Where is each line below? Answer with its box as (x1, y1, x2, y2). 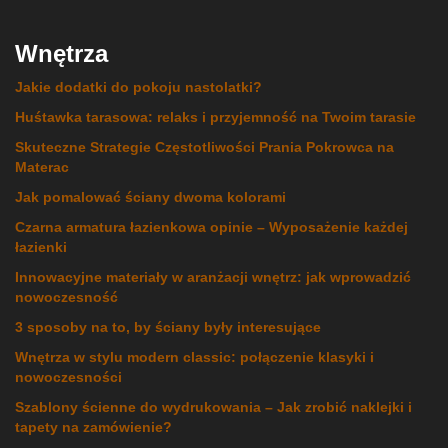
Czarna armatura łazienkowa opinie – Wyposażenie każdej (15, 219, 408, 236)
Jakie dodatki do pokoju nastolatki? (15, 79, 262, 96)
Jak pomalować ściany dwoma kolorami (15, 189, 286, 206)
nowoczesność (15, 289, 118, 306)
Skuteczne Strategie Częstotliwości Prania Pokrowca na (15, 139, 394, 156)
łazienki (15, 239, 67, 256)
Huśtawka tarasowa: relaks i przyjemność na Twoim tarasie (15, 109, 416, 126)
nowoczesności (15, 369, 122, 386)
